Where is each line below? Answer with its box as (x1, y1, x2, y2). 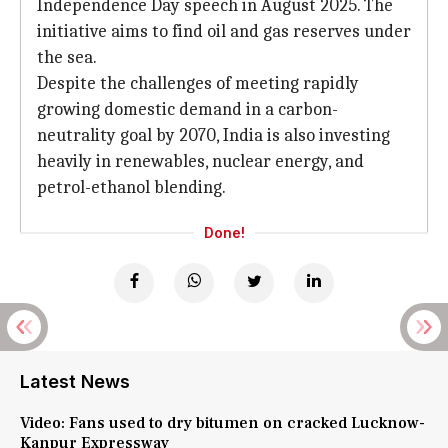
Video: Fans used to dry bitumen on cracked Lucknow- (20, 413, 425, 433)
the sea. (37, 47, 97, 68)
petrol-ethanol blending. (37, 177, 226, 198)
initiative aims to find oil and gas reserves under (37, 21, 411, 42)
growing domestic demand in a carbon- (37, 99, 338, 120)
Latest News (20, 371, 130, 392)
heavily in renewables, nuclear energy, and (37, 151, 364, 172)
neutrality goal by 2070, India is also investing (37, 125, 390, 146)
